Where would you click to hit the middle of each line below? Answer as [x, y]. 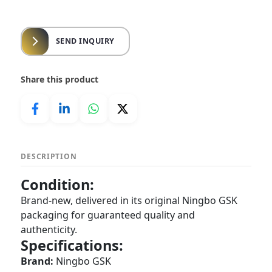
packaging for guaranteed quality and [108, 215]
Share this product [60, 79]
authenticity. [49, 229]
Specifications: [72, 245]
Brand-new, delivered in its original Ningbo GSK [129, 200]
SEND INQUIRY [85, 41]
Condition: [58, 185]
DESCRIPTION [49, 156]
